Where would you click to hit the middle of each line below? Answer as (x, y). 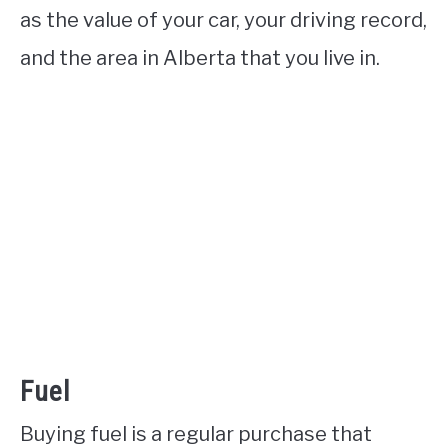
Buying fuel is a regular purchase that (196, 433)
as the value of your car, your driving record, (223, 20)
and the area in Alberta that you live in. (200, 58)
